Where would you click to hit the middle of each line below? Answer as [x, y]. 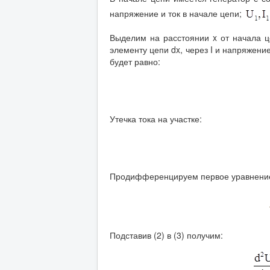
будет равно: [135, 61]
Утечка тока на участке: [156, 118]
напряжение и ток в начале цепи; [177, 13]
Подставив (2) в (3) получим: [166, 235]
